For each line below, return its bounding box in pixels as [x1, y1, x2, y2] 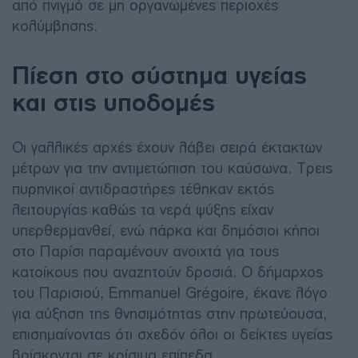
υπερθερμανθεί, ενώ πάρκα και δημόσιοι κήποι [12, 221, 320, 240]
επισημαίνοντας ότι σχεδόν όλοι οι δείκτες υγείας [12, 324, 332, 344]
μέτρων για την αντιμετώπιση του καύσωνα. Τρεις [12, 158, 332, 177]
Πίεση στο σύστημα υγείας [12, 60, 306, 89]
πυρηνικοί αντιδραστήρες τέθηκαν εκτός [12, 179, 274, 198]
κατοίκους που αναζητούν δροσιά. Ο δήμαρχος [12, 262, 323, 281]
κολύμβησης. [12, 16, 97, 35]
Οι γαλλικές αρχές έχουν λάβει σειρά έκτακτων [12, 137, 322, 157]
